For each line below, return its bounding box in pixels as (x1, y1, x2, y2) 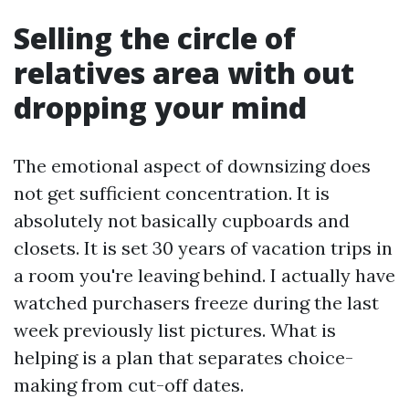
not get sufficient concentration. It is (14, 182, 330, 204)
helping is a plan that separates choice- (14, 346, 353, 369)
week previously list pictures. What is (14, 319, 336, 341)
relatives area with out (14, 53, 354, 92)
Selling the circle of (14, 18, 296, 58)
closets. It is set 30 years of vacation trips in (14, 236, 393, 259)
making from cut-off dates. (14, 373, 244, 396)
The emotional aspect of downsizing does (14, 154, 371, 177)
